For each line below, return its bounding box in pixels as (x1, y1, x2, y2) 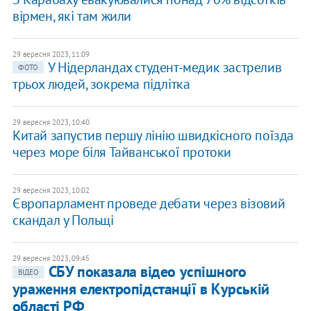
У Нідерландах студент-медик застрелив (47, 58, 282, 77)
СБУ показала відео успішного (48, 262, 246, 282)
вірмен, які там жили (12, 7, 131, 26)
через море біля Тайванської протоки (12, 143, 231, 162)
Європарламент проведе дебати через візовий (12, 194, 285, 213)
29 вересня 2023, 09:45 (12, 253, 90, 264)
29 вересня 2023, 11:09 (12, 49, 90, 60)
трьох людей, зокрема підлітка (12, 75, 190, 94)
